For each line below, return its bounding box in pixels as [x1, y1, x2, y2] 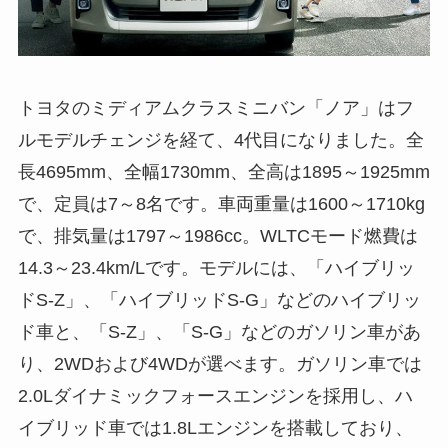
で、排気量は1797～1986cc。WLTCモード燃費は [17, 225, 418, 246]
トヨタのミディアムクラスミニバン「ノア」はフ [17, 97, 414, 118]
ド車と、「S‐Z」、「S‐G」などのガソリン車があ [17, 321, 421, 342]
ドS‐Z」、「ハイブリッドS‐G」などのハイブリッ [17, 289, 421, 310]
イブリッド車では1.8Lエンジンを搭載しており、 [17, 417, 413, 438]
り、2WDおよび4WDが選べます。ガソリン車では [17, 353, 422, 374]
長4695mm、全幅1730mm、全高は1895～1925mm [17, 161, 430, 182]
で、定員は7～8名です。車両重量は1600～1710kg [17, 193, 425, 214]
